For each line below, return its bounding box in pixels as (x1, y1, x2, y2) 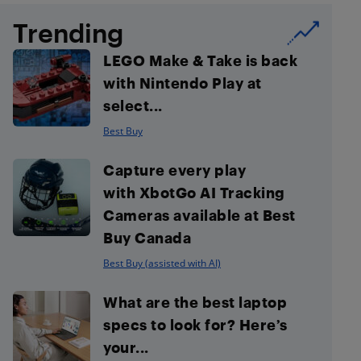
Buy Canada (103, 229, 191, 247)
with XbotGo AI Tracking (103, 184, 285, 201)
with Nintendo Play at (103, 74, 262, 92)
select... (103, 97, 163, 114)
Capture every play (103, 161, 246, 179)
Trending (13, 18, 123, 48)
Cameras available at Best (103, 206, 296, 224)
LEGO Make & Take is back (103, 52, 297, 69)
